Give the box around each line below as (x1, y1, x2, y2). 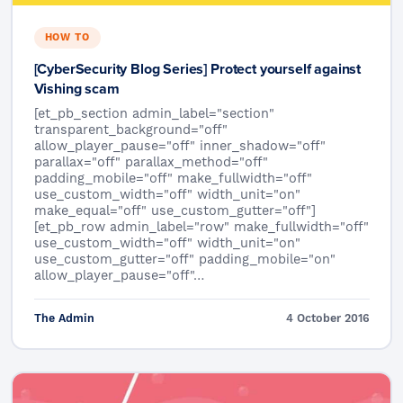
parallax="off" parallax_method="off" (33, 155, 268, 172)
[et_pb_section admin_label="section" (33, 106, 274, 123)
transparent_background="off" (33, 122, 228, 139)
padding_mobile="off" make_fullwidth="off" (33, 171, 312, 188)
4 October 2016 (285, 311, 370, 327)
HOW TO (44, 31, 90, 45)
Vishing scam (33, 78, 120, 100)
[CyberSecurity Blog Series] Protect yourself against (33, 58, 362, 80)
